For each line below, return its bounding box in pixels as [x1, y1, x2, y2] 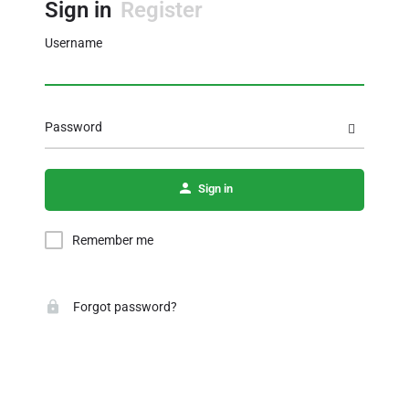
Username [45, 36, 102, 50]
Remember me [72, 233, 153, 247]
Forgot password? [70, 299, 177, 314]
